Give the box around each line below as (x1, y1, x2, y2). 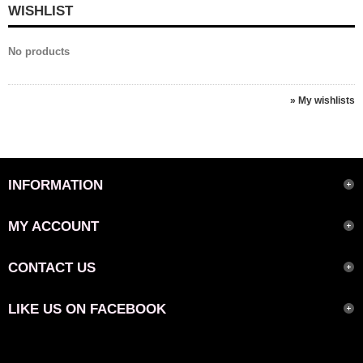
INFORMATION (7, 177, 103, 193)
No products (7, 45, 70, 58)
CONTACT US (7, 260, 96, 275)
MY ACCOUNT (7, 219, 99, 234)
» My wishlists (290, 95, 356, 106)
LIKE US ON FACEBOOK (7, 301, 166, 317)
